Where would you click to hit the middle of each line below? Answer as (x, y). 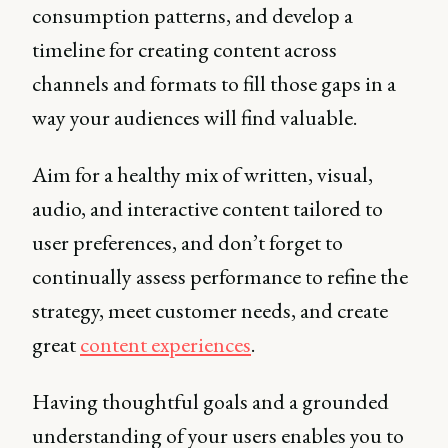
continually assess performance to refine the (220, 276)
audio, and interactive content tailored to (207, 208)
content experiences (165, 344)
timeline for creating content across (184, 49)
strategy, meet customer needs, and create (210, 310)
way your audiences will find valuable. (196, 117)
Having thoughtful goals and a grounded (210, 401)
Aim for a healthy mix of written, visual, (202, 174)
